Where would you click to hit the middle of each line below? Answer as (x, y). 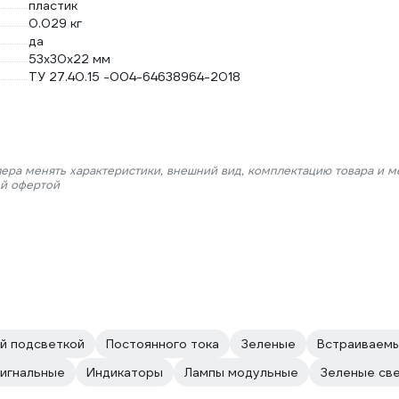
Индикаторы (125, 372)
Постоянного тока (163, 344)
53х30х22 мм (69, 59)
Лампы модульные (241, 372)
